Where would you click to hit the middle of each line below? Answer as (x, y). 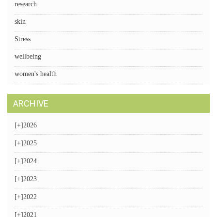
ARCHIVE (31, 103)
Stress (23, 39)
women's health (36, 74)
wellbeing (28, 56)
